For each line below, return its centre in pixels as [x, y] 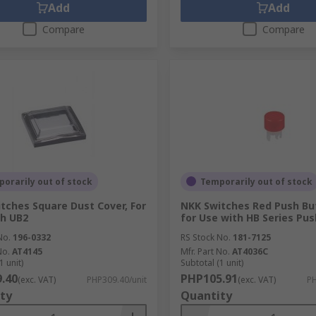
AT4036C [250, 251]
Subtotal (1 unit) [212, 262]
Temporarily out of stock [256, 181]
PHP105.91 [209, 278]
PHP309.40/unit [116, 279]
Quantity [206, 295]
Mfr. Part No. [205, 251]
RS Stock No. [205, 237]
